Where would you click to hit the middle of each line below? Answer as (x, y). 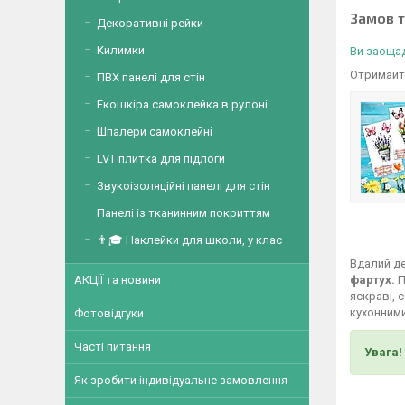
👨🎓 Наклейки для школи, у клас (189, 240)
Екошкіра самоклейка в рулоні (182, 104)
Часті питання (113, 347)
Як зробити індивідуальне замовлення (181, 380)
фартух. (372, 279)
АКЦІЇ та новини (118, 280)
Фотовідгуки (109, 313)
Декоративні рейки (150, 23)
